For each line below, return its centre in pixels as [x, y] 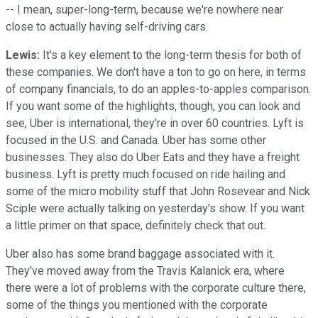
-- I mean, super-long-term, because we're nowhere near [144, 9]
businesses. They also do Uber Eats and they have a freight [153, 157]
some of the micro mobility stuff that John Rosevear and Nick [158, 191]
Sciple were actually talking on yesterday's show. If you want [155, 208]
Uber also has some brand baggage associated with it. [140, 253]
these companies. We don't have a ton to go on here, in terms [156, 72]
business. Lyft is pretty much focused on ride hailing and [146, 174]
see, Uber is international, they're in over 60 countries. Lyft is [155, 123]
